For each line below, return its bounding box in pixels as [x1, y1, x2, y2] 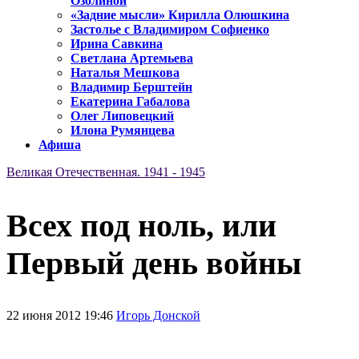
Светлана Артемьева [71, 51, 193, 66]
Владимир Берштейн [71, 80, 192, 95]
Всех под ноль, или [6, 207, 276, 244]
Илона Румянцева [71, 123, 175, 138]
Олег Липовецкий [71, 109, 174, 123]
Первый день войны [6, 244, 301, 281]
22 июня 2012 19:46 [6, 308, 116, 322]
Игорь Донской [116, 308, 200, 322]
